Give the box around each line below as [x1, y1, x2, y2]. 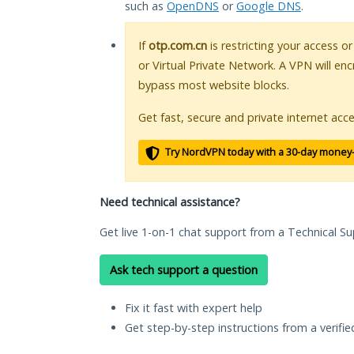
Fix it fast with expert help [125, 300, 262, 316]
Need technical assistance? [100, 194, 240, 210]
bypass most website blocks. [138, 77, 289, 93]
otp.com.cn [149, 38, 207, 54]
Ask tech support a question [110, 262, 258, 278]
